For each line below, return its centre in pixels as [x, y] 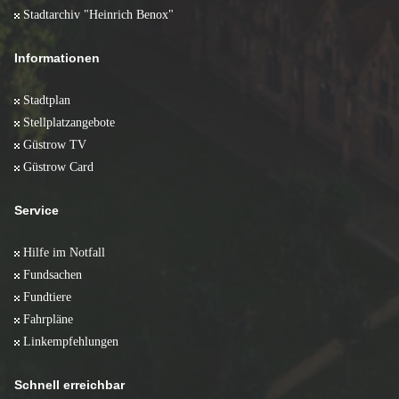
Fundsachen [53, 275]
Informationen [57, 58]
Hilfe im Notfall [64, 252]
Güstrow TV [55, 145]
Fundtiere [47, 297]
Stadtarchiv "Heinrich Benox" [98, 15]
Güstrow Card [58, 167]
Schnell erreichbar [69, 385]
